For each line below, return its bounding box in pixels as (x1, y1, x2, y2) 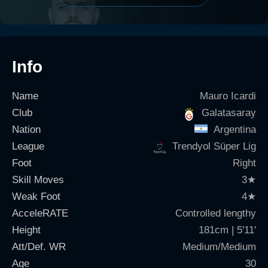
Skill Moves (12, 174, 64, 185)
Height (12, 224, 41, 236)
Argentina (214, 124, 256, 135)
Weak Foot (12, 191, 60, 202)
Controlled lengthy (175, 208, 256, 219)
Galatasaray (202, 107, 256, 118)
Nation (12, 124, 41, 135)
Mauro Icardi (200, 90, 256, 102)
